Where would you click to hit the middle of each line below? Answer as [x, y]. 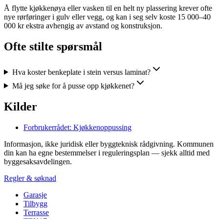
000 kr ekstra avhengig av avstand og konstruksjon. [83, 25]
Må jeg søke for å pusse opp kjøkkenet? [73, 86]
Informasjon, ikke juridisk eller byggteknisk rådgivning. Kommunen [109, 144]
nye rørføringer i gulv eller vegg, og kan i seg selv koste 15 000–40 [107, 17]
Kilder [21, 106]
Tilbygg [35, 203]
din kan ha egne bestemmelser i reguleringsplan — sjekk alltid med [107, 153]
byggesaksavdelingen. [38, 161]
